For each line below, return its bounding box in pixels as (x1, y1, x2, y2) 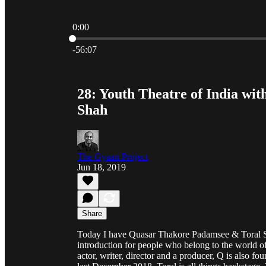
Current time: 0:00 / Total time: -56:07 (72, 32, 214, 42)
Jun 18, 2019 (77, 161, 126, 172)
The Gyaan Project (77, 151, 148, 161)
